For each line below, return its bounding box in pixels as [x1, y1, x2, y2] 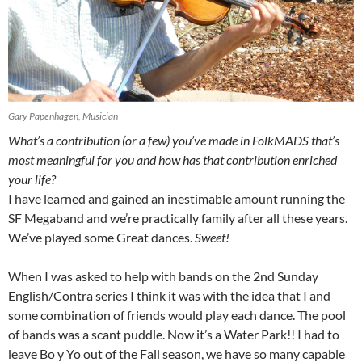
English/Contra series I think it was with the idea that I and [8, 287, 330, 303]
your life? [8, 170, 56, 187]
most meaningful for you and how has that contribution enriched [8, 151, 337, 167]
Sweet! [195, 229, 229, 245]
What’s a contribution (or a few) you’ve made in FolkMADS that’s [8, 132, 339, 148]
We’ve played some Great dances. [8, 229, 195, 245]
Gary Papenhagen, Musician [8, 109, 118, 122]
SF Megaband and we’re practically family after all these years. [8, 209, 347, 225]
